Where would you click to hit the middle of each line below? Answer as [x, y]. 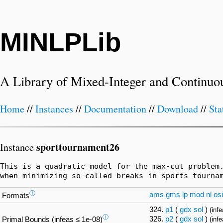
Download [178, 109]
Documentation [115, 109]
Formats [16, 196]
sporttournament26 [78, 147]
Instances [54, 109]
